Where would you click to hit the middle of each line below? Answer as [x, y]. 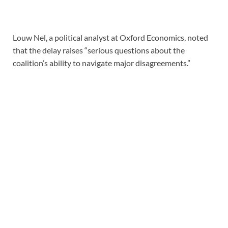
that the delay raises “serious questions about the [99, 50]
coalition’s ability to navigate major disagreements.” [102, 63]
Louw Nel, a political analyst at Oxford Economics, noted [110, 37]
